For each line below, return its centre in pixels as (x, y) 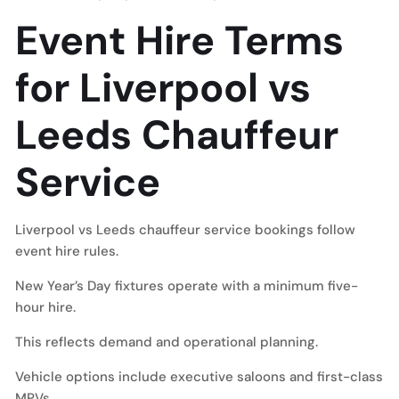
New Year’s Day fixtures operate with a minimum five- (187, 286)
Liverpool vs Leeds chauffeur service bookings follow (185, 230)
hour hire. (45, 307)
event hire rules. (67, 251)
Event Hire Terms (179, 41)
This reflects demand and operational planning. (167, 342)
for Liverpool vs (163, 88)
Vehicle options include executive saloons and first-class (199, 377)
